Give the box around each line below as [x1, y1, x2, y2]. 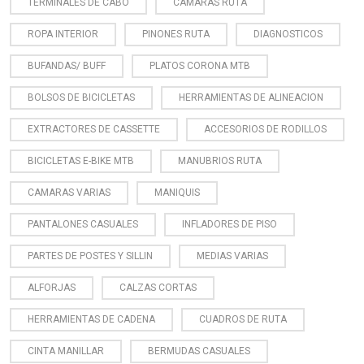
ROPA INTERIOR [28, 28, 98, 40]
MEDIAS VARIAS [197, 249, 268, 262]
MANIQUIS [154, 186, 200, 198]
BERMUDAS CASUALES [148, 344, 250, 357]
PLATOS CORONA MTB [149, 59, 250, 71]
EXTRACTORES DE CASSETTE [28, 123, 160, 135]
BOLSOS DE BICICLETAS [28, 91, 135, 103]
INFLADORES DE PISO [182, 218, 277, 230]
